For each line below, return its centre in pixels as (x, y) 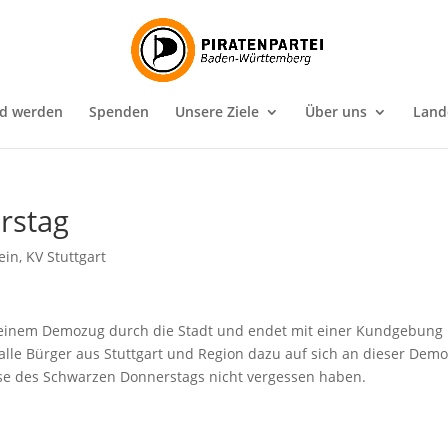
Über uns (336, 111)
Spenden (119, 111)
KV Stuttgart (66, 256)
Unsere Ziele (217, 111)
